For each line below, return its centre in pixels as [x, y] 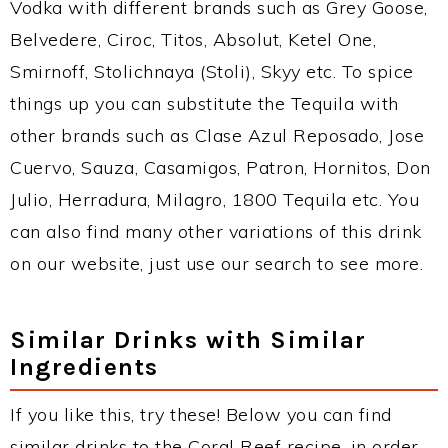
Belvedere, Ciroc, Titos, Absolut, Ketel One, [193, 39]
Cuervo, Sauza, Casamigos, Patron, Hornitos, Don [220, 167]
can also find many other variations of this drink [216, 231]
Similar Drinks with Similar [188, 339]
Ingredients [84, 366]
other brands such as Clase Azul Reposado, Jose [217, 135]
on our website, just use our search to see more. [216, 263]
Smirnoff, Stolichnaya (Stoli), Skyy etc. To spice [212, 71]
